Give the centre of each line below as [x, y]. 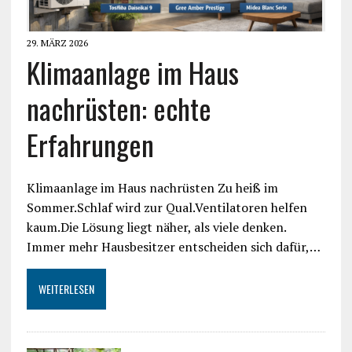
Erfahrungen [90, 145]
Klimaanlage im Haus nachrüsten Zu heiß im [152, 188]
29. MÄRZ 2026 [57, 43]
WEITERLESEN [66, 289]
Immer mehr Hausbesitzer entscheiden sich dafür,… [173, 247]
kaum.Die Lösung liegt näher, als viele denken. [156, 227]
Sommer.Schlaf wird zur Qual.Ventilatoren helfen [167, 208]
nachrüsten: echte [119, 108]
